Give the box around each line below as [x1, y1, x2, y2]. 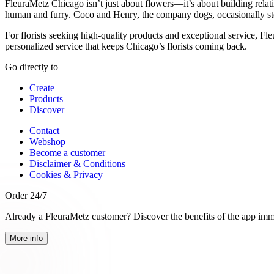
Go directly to [5, 61, 58, 72]
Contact [29, 125, 59, 136]
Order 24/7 [5, 190, 47, 201]
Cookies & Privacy [29, 169, 103, 180]
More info [10, 233, 43, 243]
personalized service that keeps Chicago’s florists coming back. [5, 40, 247, 51]
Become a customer [29, 147, 105, 158]
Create [29, 82, 54, 93]
